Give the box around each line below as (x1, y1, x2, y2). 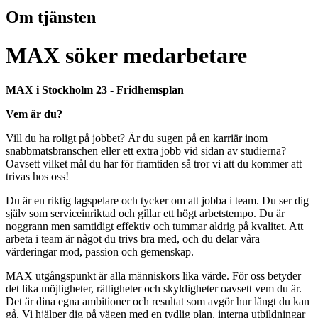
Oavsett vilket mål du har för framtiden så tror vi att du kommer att (6, 158, 302, 170)
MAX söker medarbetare (6, 42, 247, 68)
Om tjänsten (6, 8, 96, 27)
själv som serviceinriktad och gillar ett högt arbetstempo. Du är (6, 207, 285, 220)
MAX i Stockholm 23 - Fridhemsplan (6, 84, 184, 97)
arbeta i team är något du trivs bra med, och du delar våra (6, 233, 260, 246)
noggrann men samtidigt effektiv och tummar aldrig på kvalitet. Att (6, 220, 303, 233)
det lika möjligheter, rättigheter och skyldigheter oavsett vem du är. (6, 283, 302, 295)
